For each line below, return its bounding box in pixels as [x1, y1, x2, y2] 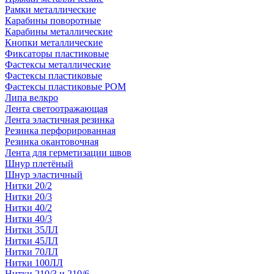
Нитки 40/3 [5, 213, 52, 224]
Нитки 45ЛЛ [5, 235, 58, 246]
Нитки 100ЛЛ [5, 257, 63, 268]
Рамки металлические [5, 4, 96, 15]
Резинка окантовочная [5, 136, 98, 147]
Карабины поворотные [5, 15, 101, 26]
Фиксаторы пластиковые [5, 48, 109, 59]
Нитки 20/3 [5, 191, 52, 202]
